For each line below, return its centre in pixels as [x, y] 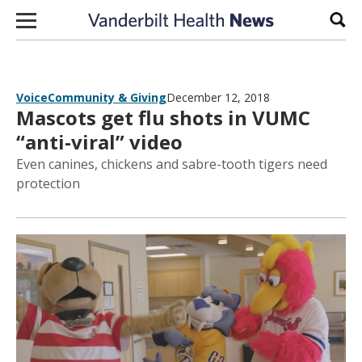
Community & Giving [107, 97]
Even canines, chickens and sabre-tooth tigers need [172, 164]
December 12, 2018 [218, 97]
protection [48, 183]
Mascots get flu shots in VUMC [163, 118]
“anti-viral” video [99, 142]
